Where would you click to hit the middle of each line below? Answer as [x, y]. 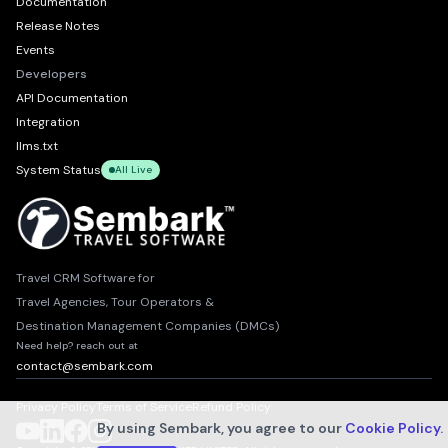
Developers [51, 74]
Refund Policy [231, 407]
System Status [58, 170]
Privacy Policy [56, 407]
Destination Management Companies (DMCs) [147, 326]
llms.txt [37, 146]
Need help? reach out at [77, 346]
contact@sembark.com [84, 366]
